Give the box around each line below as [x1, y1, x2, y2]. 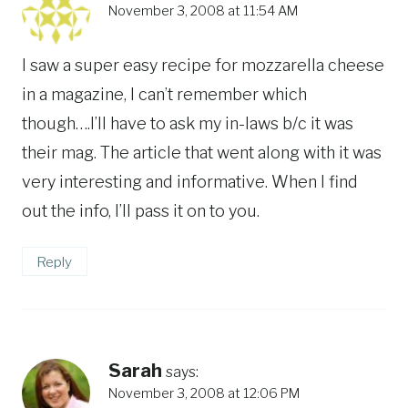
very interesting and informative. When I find [22, 171, 358, 191]
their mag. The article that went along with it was [22, 142, 382, 162]
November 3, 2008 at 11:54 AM [108, 3, 298, 20]
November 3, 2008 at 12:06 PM [108, 385, 300, 403]
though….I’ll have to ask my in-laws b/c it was [22, 113, 353, 133]
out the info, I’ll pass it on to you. [22, 200, 260, 220]
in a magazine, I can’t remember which [22, 84, 307, 104]
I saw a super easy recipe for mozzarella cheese [22, 55, 384, 75]
